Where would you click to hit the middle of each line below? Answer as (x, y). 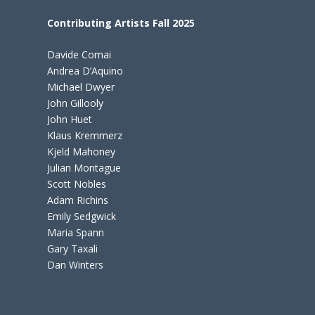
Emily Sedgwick (82, 217)
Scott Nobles (77, 184)
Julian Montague (84, 168)
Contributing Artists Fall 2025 (121, 22)
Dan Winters (76, 265)
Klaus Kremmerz (85, 136)
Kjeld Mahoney (82, 152)
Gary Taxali (73, 249)
